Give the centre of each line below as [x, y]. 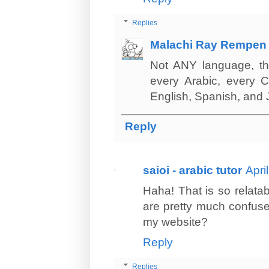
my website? [175, 222]
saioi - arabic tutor [192, 170]
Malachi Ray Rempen [208, 44]
